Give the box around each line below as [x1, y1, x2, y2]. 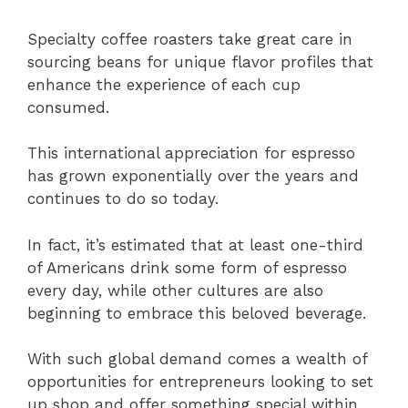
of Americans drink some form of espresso [27, 258, 347, 277]
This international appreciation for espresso [27, 144, 355, 163]
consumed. [27, 97, 109, 117]
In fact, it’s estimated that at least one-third [27, 235, 363, 254]
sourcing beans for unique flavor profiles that [27, 52, 373, 71]
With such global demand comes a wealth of [27, 350, 367, 369]
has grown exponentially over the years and [27, 167, 359, 186]
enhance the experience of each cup [27, 75, 301, 94]
